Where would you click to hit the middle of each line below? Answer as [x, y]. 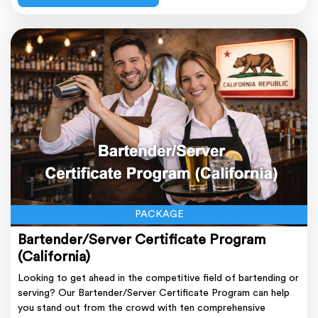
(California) [54, 257]
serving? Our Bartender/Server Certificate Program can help [154, 293]
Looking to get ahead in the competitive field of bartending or [158, 278]
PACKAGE [159, 214]
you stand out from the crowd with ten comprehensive [142, 308]
